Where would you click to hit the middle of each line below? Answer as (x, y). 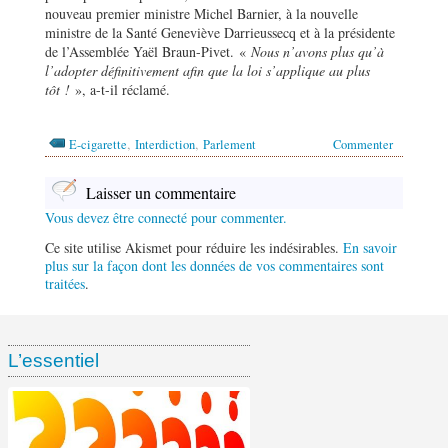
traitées (65, 283)
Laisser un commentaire (161, 192)
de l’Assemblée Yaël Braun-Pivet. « (148, 51)
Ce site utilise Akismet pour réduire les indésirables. (194, 247)
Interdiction (165, 144)
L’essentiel (53, 360)
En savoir (370, 247)
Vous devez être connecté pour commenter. (166, 217)
